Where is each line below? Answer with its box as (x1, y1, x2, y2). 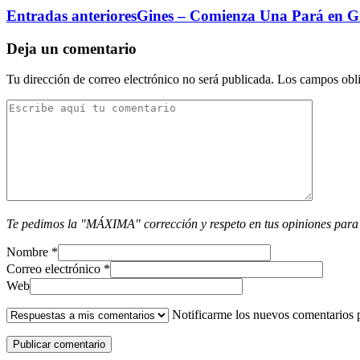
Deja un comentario (6, 39, 137, 57)
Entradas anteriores (6, 6, 137, 24)
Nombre (6, 245, 48, 260)
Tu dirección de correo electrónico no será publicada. (6, 72, 274, 87)
